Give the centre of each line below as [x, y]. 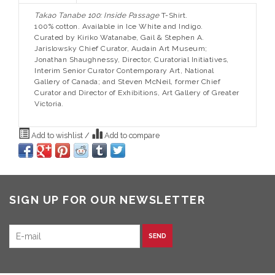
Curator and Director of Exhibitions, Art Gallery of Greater [137, 92]
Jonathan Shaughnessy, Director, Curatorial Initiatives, [132, 59]
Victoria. [49, 103]
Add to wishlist [57, 135]
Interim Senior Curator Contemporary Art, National [124, 70]
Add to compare [131, 135]
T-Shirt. [173, 15]
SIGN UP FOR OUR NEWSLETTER [107, 199]
